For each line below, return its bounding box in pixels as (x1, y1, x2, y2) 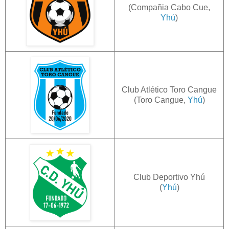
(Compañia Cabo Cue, (128, 3, 210, 12)
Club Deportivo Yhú (133, 172, 205, 181)
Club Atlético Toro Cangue (122, 85, 217, 94)
